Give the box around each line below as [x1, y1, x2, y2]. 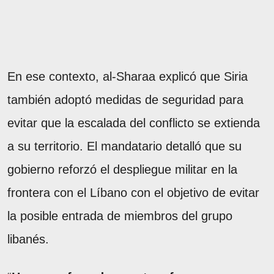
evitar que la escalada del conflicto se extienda [7, 116, 260, 130]
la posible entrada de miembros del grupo [7, 209, 232, 223]
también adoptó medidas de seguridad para [7, 92, 243, 106]
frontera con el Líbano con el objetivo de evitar [7, 185, 259, 199]
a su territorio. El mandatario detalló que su [7, 139, 242, 153]
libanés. [7, 232, 49, 246]
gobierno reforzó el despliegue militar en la [7, 162, 237, 176]
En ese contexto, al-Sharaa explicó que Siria [7, 69, 248, 83]
